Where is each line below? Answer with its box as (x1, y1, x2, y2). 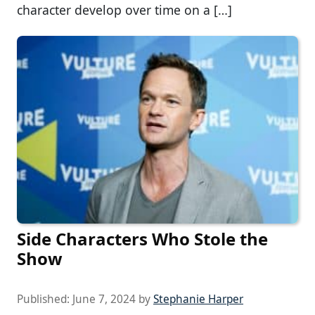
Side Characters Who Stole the (17, 226, 268, 250)
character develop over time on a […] (17, 1, 232, 18)
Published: (17, 291, 72, 307)
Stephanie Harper (153, 291, 243, 307)
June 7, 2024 (72, 291, 136, 307)
